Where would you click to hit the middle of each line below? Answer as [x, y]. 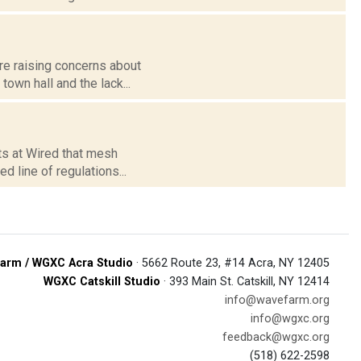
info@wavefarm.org [277, 300]
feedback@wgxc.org [276, 337]
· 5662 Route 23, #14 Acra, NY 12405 [231, 263]
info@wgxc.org [290, 318]
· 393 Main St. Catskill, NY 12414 [245, 281]
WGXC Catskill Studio [102, 281]
